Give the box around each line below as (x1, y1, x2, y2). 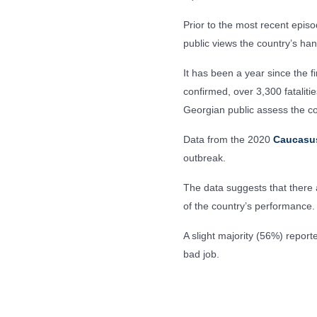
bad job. (183, 248, 219, 260)
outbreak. (183, 152, 226, 163)
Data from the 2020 (183, 134, 273, 145)
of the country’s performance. (183, 200, 315, 212)
